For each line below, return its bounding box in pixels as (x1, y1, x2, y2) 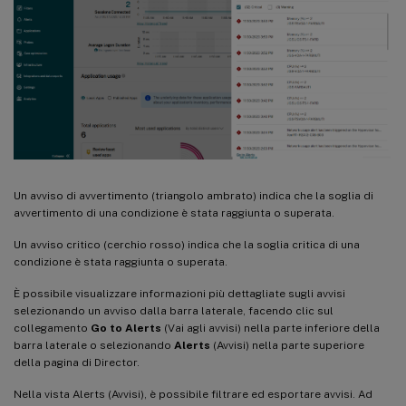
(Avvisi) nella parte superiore (210, 339, 364, 353)
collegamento (14, 322, 91, 335)
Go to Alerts (91, 322, 161, 335)
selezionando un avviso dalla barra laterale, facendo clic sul (14, 304, 333, 318)
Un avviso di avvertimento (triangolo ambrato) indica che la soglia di (14, 189, 373, 203)
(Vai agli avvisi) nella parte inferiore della (161, 322, 380, 335)
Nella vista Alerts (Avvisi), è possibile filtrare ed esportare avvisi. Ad (14, 388, 372, 401)
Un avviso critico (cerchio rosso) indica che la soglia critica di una (14, 238, 360, 252)
